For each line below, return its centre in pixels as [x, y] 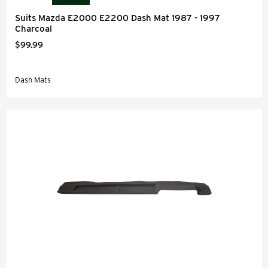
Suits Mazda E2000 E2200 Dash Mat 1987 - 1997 [118, 18]
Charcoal [33, 29]
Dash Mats [33, 80]
